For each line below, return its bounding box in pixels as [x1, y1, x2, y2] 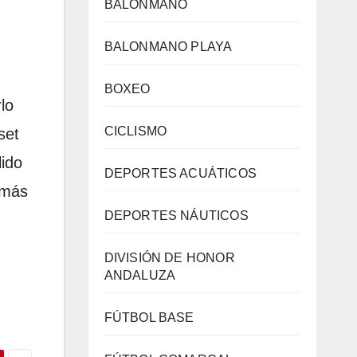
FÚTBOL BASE [104, 311, 194, 324]
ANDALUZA [104, 269, 176, 282]
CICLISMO [104, 124, 167, 138]
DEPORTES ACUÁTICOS [104, 167, 257, 180]
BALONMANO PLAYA [104, 40, 233, 53]
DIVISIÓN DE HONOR [104, 251, 235, 265]
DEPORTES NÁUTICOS [104, 209, 249, 222]
